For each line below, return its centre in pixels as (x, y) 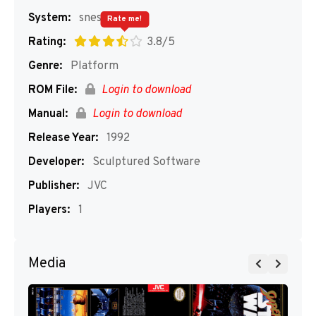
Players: (49, 210)
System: (49, 18)
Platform (93, 66)
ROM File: (53, 90)
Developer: (56, 162)
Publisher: (54, 186)
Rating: (47, 42)
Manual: (48, 114)
